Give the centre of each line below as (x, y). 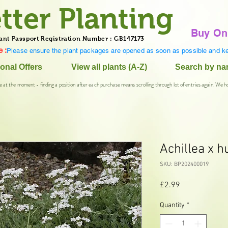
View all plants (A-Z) (109, 67)
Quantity (172, 205)
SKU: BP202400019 (184, 164)
